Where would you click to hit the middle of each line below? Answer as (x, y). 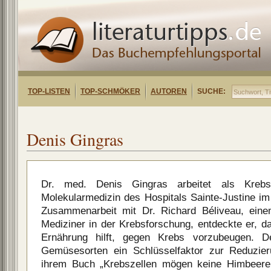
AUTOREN (169, 91)
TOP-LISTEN (49, 91)
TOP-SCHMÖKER (110, 91)
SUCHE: (211, 91)
